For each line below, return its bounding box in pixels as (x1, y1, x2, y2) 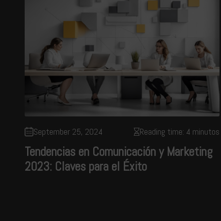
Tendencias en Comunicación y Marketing (25, 144, 213, 159)
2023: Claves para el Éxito (25, 159, 147, 174)
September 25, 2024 (34, 126, 103, 137)
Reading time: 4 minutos (139, 126, 220, 137)
